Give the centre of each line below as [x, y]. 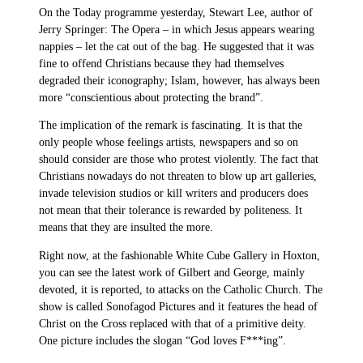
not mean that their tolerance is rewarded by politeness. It [171, 211]
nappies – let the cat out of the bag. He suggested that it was [176, 46]
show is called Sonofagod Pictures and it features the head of [178, 306]
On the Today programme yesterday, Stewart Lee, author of [176, 12]
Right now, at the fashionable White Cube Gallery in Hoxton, [179, 255]
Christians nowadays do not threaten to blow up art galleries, [178, 177]
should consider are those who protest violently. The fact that [179, 160]
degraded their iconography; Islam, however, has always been [179, 80]
